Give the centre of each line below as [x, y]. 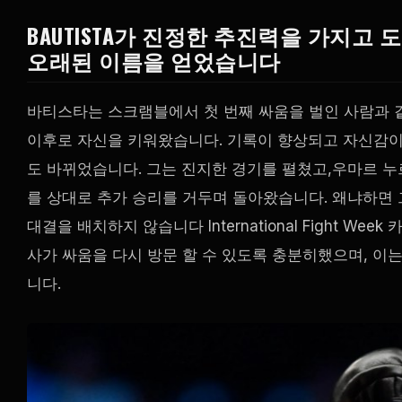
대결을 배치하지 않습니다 [118, 226]
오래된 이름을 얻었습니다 [154, 60]
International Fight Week [296, 226]
